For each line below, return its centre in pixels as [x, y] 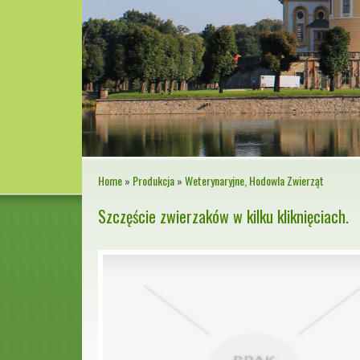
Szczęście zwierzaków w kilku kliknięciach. [223, 217]
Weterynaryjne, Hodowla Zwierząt [254, 181]
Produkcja [153, 181]
